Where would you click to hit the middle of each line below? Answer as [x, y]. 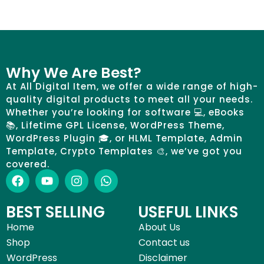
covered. [28, 164]
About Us [159, 227]
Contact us [164, 243]
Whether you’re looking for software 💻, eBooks [125, 112]
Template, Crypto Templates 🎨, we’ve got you [124, 151]
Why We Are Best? [74, 72]
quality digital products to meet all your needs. [129, 99]
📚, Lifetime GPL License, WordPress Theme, [115, 125]
